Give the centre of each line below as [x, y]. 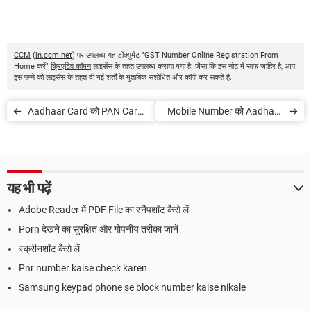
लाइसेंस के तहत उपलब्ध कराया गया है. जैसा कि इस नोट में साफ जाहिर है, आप [193, 67]
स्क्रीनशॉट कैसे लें [49, 249]
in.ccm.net [54, 56]
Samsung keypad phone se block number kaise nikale [132, 288]
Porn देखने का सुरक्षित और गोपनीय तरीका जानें [99, 229]
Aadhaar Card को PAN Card [85, 111]
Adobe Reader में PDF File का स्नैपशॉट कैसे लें [104, 210]
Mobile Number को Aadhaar [225, 111]
